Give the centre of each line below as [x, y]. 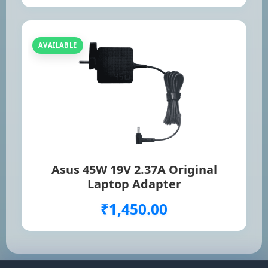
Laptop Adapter [134, 184]
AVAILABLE [58, 45]
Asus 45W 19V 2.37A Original [134, 170]
